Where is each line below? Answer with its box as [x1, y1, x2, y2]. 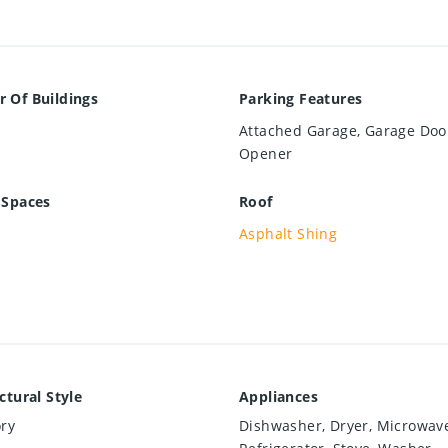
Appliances [239, 387, 318, 407]
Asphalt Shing [239, 224, 338, 244]
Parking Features [239, 89, 363, 109]
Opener [239, 144, 293, 164]
